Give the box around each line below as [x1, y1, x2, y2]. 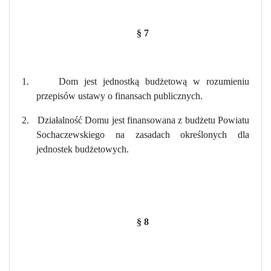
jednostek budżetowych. [36, 143, 129, 154]
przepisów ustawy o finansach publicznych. [36, 90, 203, 101]
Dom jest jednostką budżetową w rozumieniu [58, 76, 250, 87]
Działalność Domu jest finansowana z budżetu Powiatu [38, 114, 249, 125]
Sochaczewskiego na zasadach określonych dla [36, 129, 249, 140]
